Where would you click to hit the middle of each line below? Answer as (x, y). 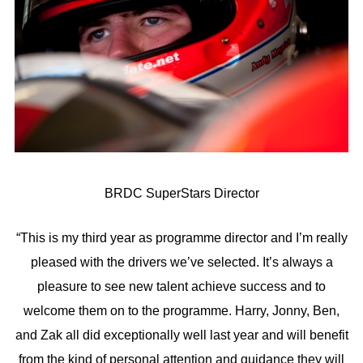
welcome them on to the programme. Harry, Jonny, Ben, (181, 311)
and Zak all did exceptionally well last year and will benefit (181, 335)
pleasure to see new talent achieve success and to (181, 287)
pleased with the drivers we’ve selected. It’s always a (181, 263)
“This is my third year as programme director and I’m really (181, 238)
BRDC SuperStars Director (181, 193)
